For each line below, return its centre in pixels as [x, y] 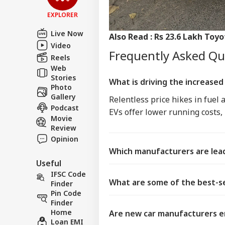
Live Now [67, 33]
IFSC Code [68, 174]
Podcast [65, 107]
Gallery [63, 97]
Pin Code [66, 193]
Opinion [65, 139]
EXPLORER [63, 15]
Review [64, 128]
